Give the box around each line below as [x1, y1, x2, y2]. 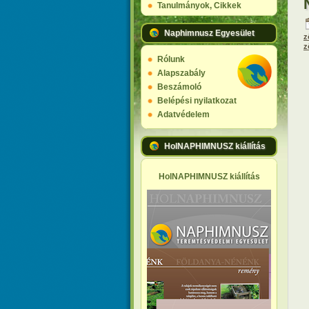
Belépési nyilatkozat [157, 96, 237, 106]
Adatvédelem [157, 110, 210, 119]
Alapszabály [157, 68, 206, 78]
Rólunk [157, 54, 185, 64]
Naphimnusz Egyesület [164, 28, 255, 38]
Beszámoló [157, 82, 201, 92]
